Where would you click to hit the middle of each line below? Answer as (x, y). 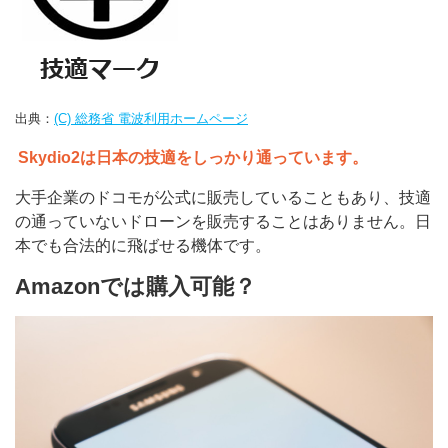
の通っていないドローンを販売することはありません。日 (223, 221)
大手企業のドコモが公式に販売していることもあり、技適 (223, 197)
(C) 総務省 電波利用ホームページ (151, 118)
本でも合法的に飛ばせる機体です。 (143, 245)
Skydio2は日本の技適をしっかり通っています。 (193, 157)
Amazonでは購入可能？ (135, 286)
